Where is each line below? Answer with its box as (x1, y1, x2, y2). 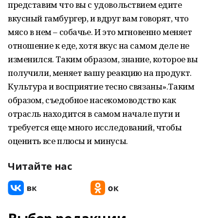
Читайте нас (8, 160, 72, 173)
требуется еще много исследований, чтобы (8, 122, 182, 133)
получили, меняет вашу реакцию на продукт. (8, 67, 192, 78)
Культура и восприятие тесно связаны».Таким (8, 81, 195, 92)
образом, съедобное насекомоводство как (8, 94, 177, 106)
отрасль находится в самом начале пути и (8, 108, 180, 119)
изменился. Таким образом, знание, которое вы (8, 54, 198, 65)
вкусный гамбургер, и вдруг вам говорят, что (8, 13, 189, 24)
